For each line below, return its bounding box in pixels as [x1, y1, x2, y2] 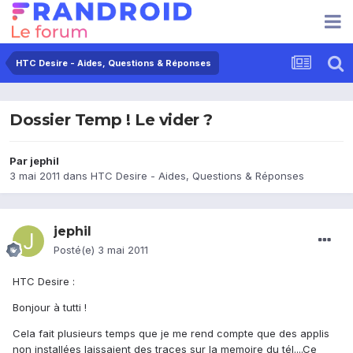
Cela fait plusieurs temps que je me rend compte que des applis [13, 327, 329, 340]
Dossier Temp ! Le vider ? [9, 110, 213, 130]
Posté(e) [54, 243, 98, 257]
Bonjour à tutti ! [13, 301, 87, 314]
